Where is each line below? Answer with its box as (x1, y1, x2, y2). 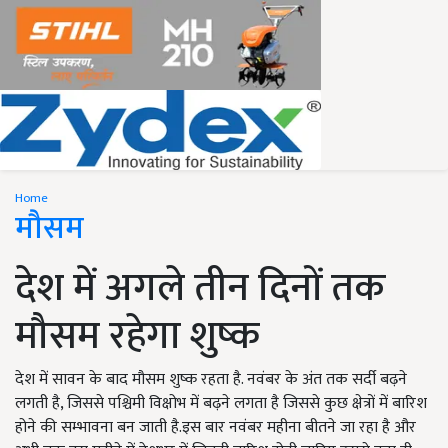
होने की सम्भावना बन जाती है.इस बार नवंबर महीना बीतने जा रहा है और (15, 414, 416, 441)
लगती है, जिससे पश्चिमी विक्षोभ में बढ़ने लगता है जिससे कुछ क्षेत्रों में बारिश (15, 390, 427, 417)
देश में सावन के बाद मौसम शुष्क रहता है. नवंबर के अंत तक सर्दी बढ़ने (15, 366, 407, 393)
